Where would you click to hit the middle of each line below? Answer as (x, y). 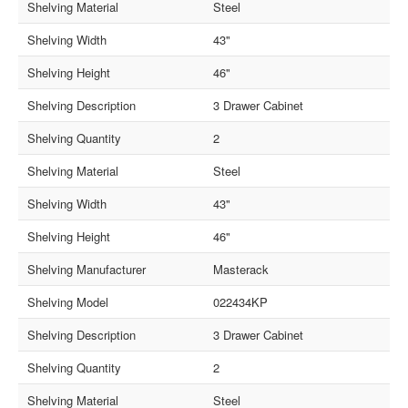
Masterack (241, 270)
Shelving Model (68, 302)
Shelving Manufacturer (87, 270)
